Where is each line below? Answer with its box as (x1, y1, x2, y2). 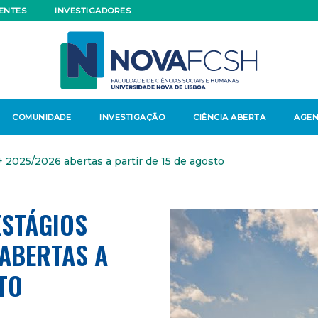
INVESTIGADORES (55, 6, 131, 16)
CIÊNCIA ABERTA (193, 112, 265, 122)
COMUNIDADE (12, 112, 71, 122)
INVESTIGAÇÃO (99, 112, 165, 122)
